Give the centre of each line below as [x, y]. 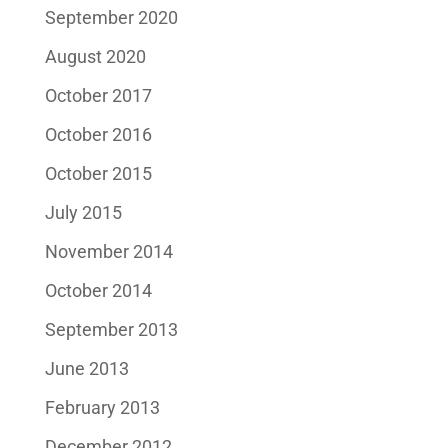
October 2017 [98, 95]
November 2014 [108, 251]
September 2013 [111, 329]
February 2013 [102, 407]
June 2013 [86, 368]
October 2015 [98, 173]
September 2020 [111, 17]
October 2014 [98, 290]
